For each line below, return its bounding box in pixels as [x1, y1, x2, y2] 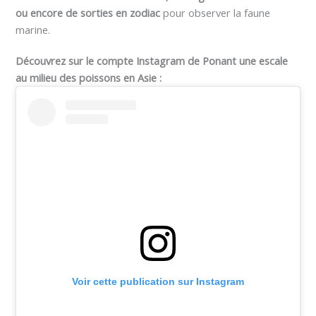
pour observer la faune [160, 6, 271, 20]
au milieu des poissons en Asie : [16, 71, 162, 85]
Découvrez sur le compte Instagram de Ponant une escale [16, 54, 288, 68]
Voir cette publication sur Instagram [72, 275, 244, 287]
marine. [16, 23, 51, 37]
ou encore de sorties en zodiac [16, 6, 161, 20]
